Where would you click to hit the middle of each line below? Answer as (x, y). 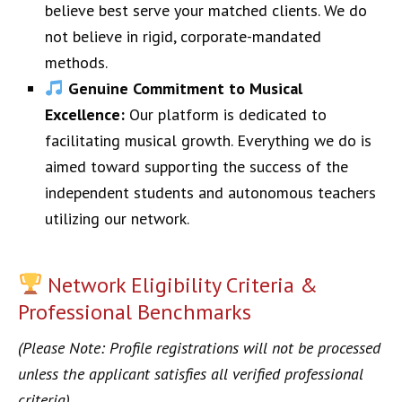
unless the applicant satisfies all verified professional (191, 374)
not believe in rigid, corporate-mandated (183, 36)
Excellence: (85, 114)
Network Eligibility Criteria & (180, 285)
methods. (76, 62)
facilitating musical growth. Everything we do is (208, 140)
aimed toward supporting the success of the (197, 166)
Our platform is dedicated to (226, 114)
